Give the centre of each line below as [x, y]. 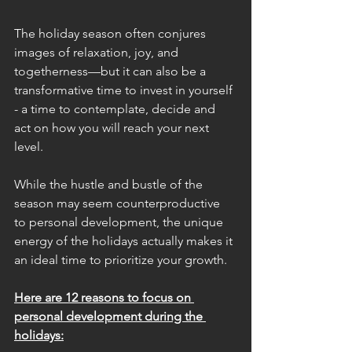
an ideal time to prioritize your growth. [122, 259]
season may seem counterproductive [119, 203]
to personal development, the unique [120, 222]
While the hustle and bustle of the [110, 184]
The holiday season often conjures [112, 33]
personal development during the [110, 316]
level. [29, 146]
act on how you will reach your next [113, 127]
